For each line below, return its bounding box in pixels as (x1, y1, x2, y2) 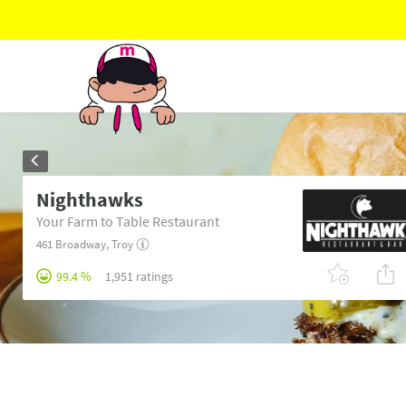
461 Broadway (36, 237, 106, 252)
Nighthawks (36, 187, 143, 212)
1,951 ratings (105, 268, 173, 285)
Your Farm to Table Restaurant (36, 212, 219, 230)
